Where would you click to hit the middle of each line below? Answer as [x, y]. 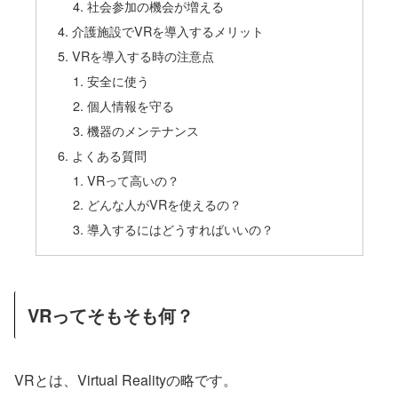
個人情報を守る [131, 105]
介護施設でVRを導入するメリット [167, 31]
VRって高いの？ [134, 179]
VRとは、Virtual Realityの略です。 [126, 379]
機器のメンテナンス [143, 130]
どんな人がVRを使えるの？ [165, 204]
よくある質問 [109, 155]
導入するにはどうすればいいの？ [181, 229]
